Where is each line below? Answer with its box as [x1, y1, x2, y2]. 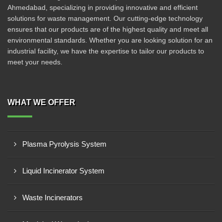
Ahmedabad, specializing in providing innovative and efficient [7, 3, 198, 11]
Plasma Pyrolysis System [22, 140, 107, 148]
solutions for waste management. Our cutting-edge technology [7, 14, 203, 22]
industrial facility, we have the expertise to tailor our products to [7, 47, 204, 55]
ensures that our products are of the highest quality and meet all [7, 25, 208, 33]
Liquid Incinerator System [22, 166, 105, 175]
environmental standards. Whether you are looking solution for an [7, 36, 213, 44]
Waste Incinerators [22, 193, 83, 202]
